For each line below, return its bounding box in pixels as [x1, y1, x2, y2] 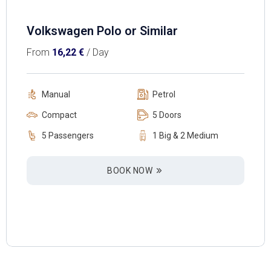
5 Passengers [42, 131, 94, 141]
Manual [42, 90, 70, 100]
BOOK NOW [107, 166, 153, 176]
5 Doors [152, 110, 181, 120]
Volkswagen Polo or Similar [27, 24, 178, 39]
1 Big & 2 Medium [152, 131, 218, 141]
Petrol [152, 90, 175, 100]
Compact [42, 110, 77, 120]
